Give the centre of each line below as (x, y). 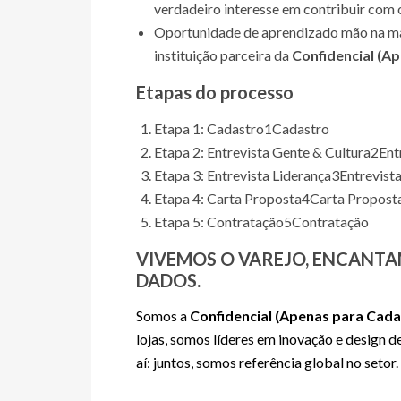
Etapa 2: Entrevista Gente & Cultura (262, 152)
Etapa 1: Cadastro (209, 128)
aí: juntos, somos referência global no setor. (267, 362)
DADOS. (168, 280)
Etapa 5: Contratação (219, 222)
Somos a (163, 316)
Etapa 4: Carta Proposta (228, 198)
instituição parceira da (223, 55)
